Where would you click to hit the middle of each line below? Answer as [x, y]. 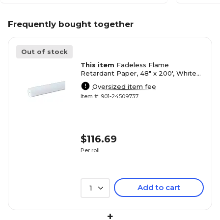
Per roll [90, 150]
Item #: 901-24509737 [110, 96]
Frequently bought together [71, 24]
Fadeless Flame [143, 65]
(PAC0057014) [103, 82]
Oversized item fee [124, 86]
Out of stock [44, 52]
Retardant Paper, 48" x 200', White [138, 73]
